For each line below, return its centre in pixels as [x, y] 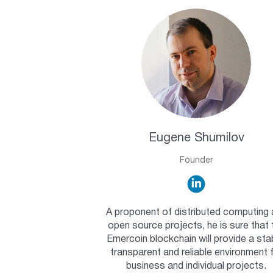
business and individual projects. [196, 266]
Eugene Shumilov [196, 138]
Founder [196, 160]
